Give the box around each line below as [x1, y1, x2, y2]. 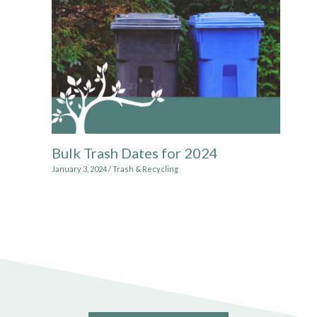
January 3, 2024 [51, 164, 108, 174]
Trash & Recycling [112, 164, 178, 174]
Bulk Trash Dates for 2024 [51, 144, 218, 161]
